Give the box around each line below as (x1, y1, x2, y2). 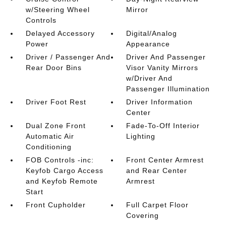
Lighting (126, 132, 156, 140)
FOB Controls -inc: (25, 156, 94, 164)
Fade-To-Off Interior (126, 122, 200, 130)
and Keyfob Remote (25, 177, 98, 185)
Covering (126, 211, 159, 219)
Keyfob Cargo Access (25, 166, 103, 175)
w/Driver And (126, 74, 173, 82)
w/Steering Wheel (25, 6, 90, 14)
